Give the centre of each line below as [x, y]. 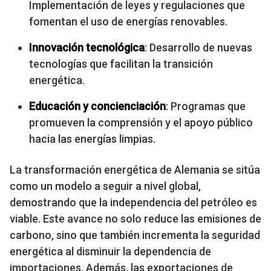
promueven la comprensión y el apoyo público [141, 123]
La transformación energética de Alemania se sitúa [135, 170]
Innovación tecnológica [87, 48]
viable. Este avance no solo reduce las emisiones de [135, 219]
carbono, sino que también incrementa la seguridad [135, 235]
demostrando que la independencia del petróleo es [133, 203]
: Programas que [206, 106]
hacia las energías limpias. [92, 139]
